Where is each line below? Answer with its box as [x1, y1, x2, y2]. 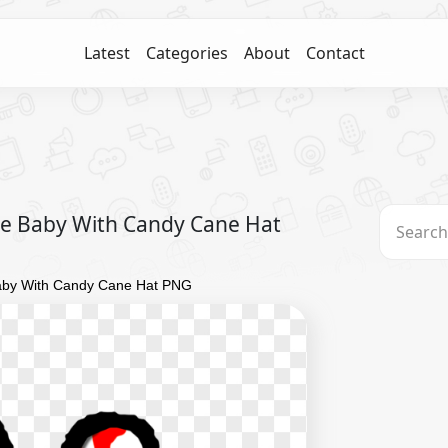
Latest [83, 42, 130, 64]
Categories [145, 42, 228, 64]
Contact [305, 42, 365, 64]
